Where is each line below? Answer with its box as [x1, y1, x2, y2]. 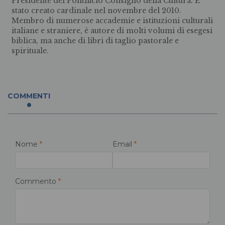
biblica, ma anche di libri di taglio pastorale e [12, 36, 179, 45]
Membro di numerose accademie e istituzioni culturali [12, 16, 213, 25]
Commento [15, 177, 58, 186]
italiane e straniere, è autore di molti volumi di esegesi [12, 26, 212, 35]
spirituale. [12, 46, 49, 55]
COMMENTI [8, 91, 50, 100]
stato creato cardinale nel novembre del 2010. [12, 6, 181, 15]
